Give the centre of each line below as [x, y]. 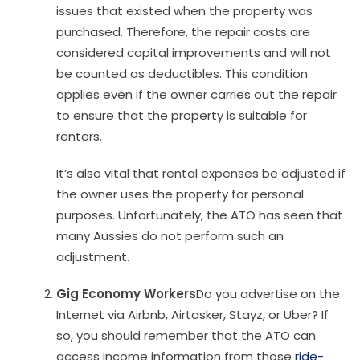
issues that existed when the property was [184, 10]
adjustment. [93, 256]
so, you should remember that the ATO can [186, 335]
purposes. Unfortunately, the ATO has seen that [200, 215]
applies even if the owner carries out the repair [196, 94]
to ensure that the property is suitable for [182, 115]
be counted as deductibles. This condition [182, 73]
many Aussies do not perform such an [170, 235]
